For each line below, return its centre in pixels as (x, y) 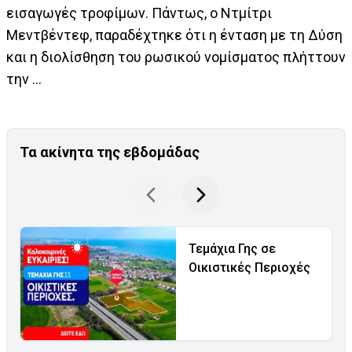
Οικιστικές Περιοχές (249, 268)
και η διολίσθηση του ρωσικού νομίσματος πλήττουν (176, 57)
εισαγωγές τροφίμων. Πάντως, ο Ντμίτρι (139, 13)
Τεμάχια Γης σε (232, 249)
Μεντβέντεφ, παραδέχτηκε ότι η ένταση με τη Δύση (174, 35)
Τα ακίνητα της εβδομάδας (110, 152)
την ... (24, 79)
